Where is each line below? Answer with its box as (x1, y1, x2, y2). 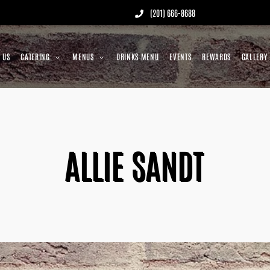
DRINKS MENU (116, 51, 159, 61)
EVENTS (169, 51, 192, 61)
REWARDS (202, 51, 231, 61)
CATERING (20, 51, 50, 61)
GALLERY (241, 51, 268, 61)
